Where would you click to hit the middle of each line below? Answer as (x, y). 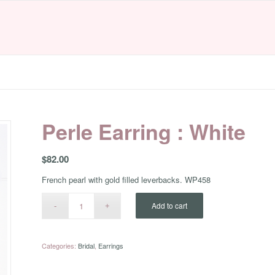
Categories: (60, 246)
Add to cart (170, 206)
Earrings (111, 246)
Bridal (87, 246)
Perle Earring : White (144, 131)
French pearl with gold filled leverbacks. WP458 (126, 180)
